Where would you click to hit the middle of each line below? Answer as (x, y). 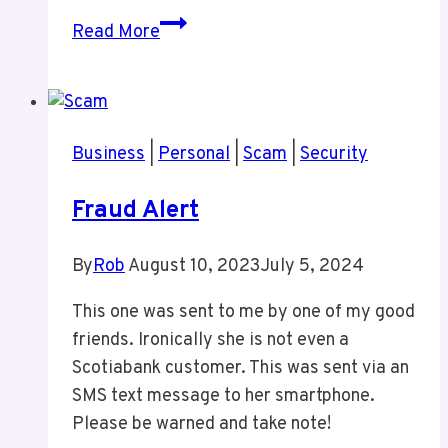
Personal (194, 154)
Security (334, 154)
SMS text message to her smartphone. (223, 396)
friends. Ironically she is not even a (210, 340)
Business (108, 154)
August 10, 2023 (194, 266)
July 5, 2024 (312, 266)
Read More (116, 32)
